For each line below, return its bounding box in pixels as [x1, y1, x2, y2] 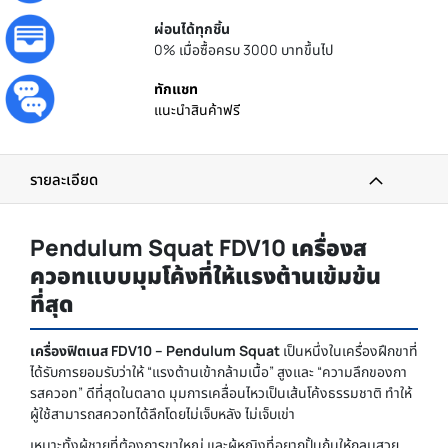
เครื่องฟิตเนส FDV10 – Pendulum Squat [30, 341, 280, 361]
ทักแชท [154, 79, 199, 99]
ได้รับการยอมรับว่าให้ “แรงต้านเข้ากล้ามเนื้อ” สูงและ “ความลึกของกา [30, 362, 407, 382]
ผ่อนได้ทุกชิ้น [154, 19, 231, 39]
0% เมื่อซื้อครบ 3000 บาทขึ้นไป [154, 40, 334, 60]
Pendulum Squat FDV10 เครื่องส [30, 232, 367, 264]
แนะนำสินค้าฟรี [154, 100, 241, 120]
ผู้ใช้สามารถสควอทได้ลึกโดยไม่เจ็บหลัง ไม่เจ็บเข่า [30, 404, 295, 424]
